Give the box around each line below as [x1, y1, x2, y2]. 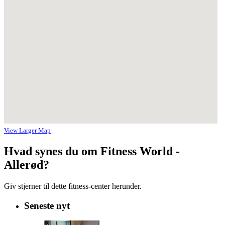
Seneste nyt [24, 200, 70, 211]
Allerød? [4, 158, 49, 172]
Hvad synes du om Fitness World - [4, 145, 180, 158]
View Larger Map [4, 127, 51, 135]
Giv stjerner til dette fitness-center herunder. [4, 182, 142, 190]
